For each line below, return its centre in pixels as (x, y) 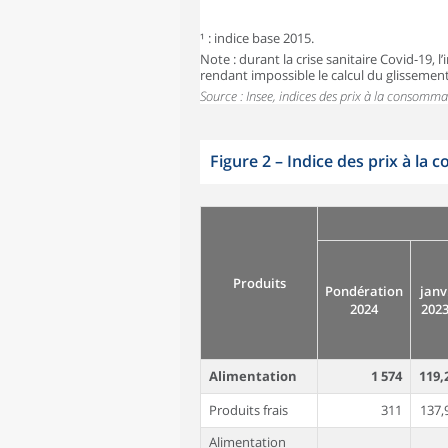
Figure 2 (240, 160)
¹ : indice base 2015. (257, 37)
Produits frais (248, 409)
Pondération (364, 290)
